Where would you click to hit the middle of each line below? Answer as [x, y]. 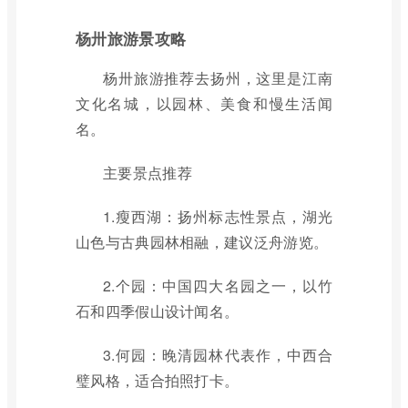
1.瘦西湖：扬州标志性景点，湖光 [218, 216]
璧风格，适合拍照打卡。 [158, 380]
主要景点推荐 [148, 173]
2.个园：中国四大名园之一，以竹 [218, 286]
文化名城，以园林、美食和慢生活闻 [204, 103]
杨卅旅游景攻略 [131, 38]
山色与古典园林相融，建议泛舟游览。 [202, 242]
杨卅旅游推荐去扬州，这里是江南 [218, 78]
